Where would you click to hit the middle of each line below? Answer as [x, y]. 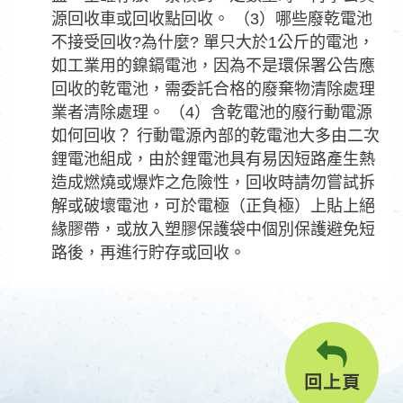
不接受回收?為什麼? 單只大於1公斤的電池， [213, 42]
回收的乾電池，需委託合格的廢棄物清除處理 [213, 89]
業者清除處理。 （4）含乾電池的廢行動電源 [212, 112]
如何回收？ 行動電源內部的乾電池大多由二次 [215, 136]
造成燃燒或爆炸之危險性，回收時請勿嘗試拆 [213, 183]
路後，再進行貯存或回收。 [148, 253]
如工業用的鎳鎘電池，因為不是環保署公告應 [213, 66]
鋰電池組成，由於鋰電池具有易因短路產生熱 [213, 159]
